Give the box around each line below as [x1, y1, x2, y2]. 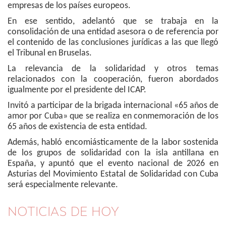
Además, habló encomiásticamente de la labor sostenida [8, 138, 218, 147]
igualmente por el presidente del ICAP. [8, 85, 146, 95]
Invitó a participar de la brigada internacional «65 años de [8, 101, 218, 110]
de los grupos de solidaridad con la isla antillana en [8, 148, 218, 158]
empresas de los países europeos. [8, 1, 131, 11]
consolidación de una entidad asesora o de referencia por [8, 27, 218, 37]
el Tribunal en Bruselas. [8, 48, 92, 58]
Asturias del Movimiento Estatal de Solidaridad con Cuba [8, 169, 218, 179]
